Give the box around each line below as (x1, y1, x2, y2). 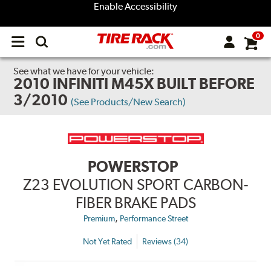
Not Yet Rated (83, 236, 132, 246)
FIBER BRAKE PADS (75, 194, 196, 212)
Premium (83, 214, 115, 224)
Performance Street (119, 214, 188, 224)
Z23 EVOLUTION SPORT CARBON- (23, 175, 248, 194)
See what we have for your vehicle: (13, 65, 155, 77)
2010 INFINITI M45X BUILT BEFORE (13, 74, 255, 93)
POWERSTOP (87, 157, 178, 176)
